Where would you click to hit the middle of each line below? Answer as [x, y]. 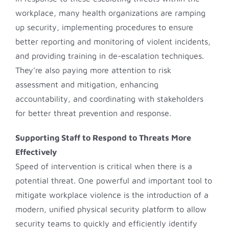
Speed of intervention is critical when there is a [104, 166]
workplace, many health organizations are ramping [110, 13]
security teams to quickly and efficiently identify [106, 223]
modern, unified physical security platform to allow [111, 209]
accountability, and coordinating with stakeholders [109, 98]
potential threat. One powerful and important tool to [114, 180]
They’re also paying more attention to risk [93, 70]
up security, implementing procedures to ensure [104, 27]
